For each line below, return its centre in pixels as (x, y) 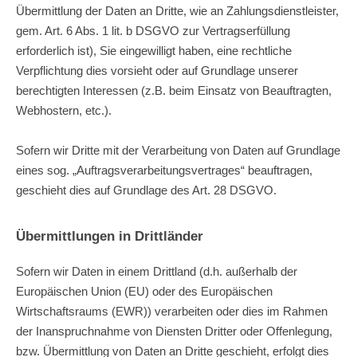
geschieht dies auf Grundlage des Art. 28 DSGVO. (146, 190)
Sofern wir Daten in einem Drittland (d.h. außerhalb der (157, 271)
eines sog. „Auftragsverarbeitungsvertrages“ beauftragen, (164, 170)
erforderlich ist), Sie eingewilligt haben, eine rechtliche (154, 50)
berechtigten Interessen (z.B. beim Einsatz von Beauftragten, (174, 90)
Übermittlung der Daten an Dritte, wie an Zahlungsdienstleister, (177, 10)
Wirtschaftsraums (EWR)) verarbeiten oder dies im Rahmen (172, 311)
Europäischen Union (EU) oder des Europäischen (144, 291)
